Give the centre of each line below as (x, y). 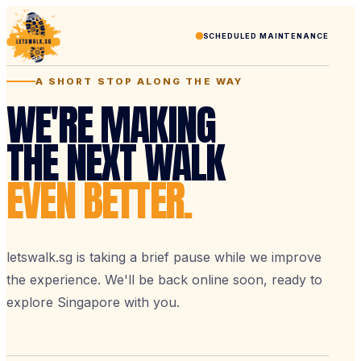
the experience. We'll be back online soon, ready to (164, 279)
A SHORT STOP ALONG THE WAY (139, 81)
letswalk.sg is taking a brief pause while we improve (164, 257)
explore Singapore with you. (93, 302)
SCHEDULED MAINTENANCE (266, 36)
